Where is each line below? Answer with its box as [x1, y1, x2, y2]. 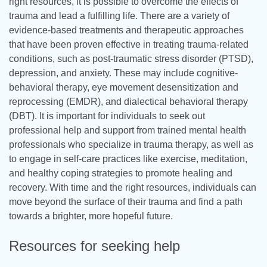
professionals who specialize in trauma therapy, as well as [9, 139, 253, 150]
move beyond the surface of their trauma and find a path [9, 196, 243, 207]
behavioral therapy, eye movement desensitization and [9, 82, 238, 92]
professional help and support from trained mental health [9, 125, 246, 135]
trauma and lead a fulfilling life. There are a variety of [9, 10, 229, 21]
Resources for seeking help [9, 237, 180, 254]
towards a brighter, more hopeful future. [9, 210, 173, 221]
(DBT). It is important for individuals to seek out [9, 110, 205, 121]
